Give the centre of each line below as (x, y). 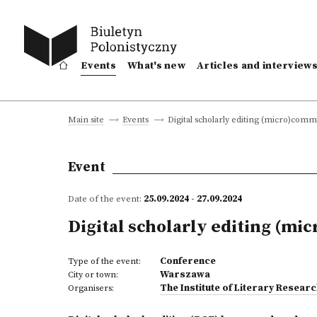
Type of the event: (104, 261)
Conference (188, 261)
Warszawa (185, 275)
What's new (157, 66)
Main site (86, 120)
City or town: (93, 275)
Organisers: (91, 288)
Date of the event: (106, 199)
